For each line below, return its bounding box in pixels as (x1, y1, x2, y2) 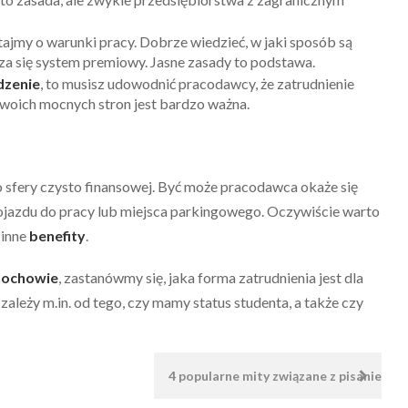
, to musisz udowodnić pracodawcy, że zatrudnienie (40, 74, 354, 92)
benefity (29, 226, 86, 244)
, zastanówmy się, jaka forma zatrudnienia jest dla (58, 268, 363, 286)
